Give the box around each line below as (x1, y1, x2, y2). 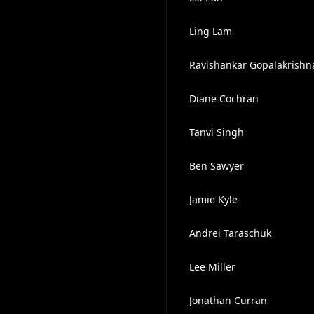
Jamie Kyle (189, 193, 238, 206)
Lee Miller (189, 260, 235, 273)
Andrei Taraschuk (189, 226, 271, 240)
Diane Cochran (189, 92, 259, 105)
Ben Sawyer (189, 159, 244, 172)
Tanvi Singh (189, 125, 244, 139)
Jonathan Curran (189, 294, 267, 307)
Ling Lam (189, 25, 232, 38)
